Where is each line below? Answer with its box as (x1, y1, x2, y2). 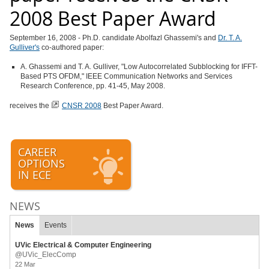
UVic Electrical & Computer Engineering (15, 241, 151, 249)
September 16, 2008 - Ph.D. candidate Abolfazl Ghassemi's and (10, 34, 218, 42)
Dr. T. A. (218, 34, 242, 42)
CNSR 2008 (62, 101, 101, 110)
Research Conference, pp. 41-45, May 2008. (20, 82, 165, 90)
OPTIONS (18, 156, 65, 171)
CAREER (18, 145, 56, 159)
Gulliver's (10, 43, 40, 52)
